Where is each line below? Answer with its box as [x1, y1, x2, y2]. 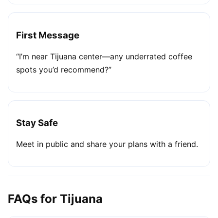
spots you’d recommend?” [16, 64, 111, 74]
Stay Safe [16, 117, 58, 129]
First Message [16, 29, 79, 41]
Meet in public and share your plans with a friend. [16, 139, 198, 149]
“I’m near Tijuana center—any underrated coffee [16, 51, 192, 61]
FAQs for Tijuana [8, 191, 103, 206]
